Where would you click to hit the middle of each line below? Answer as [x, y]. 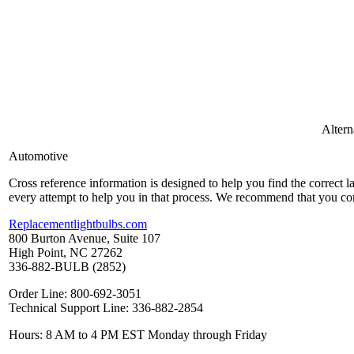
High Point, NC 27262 [66, 253]
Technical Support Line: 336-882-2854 [106, 308]
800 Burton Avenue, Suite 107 [85, 239]
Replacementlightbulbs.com [78, 224]
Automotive [38, 156]
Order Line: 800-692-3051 [75, 294]
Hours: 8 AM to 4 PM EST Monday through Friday [138, 335]
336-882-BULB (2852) [67, 267]
